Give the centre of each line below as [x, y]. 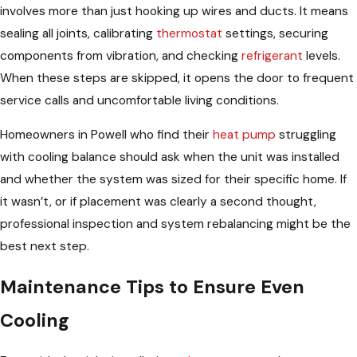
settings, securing [275, 33]
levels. [322, 55]
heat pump [244, 135]
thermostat [189, 33]
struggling [306, 135]
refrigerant [272, 55]
